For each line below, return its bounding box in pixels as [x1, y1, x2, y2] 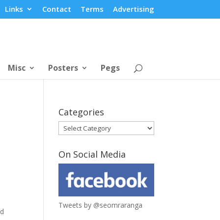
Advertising [112, 4, 154, 14]
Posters [48, 62, 78, 73]
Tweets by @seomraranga [58, 200, 143, 210]
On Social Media [58, 148, 126, 160]
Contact [42, 4, 71, 14]
